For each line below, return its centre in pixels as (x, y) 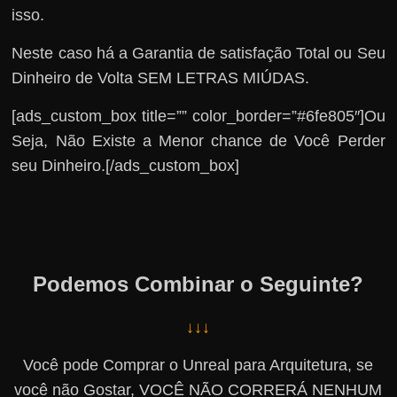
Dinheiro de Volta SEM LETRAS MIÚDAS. (161, 78)
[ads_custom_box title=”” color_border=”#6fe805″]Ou (198, 116)
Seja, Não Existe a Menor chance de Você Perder (198, 140)
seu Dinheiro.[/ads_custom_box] (126, 165)
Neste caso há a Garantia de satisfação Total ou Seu (198, 53)
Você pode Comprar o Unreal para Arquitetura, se (198, 365)
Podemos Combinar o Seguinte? (198, 284)
